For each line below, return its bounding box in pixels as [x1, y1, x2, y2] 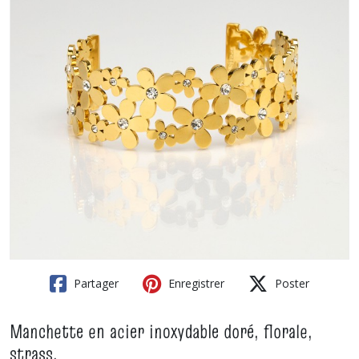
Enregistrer [165, 276, 224, 291]
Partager [71, 276, 119, 291]
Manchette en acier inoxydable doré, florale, [10, 318, 313, 345]
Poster [272, 276, 309, 291]
